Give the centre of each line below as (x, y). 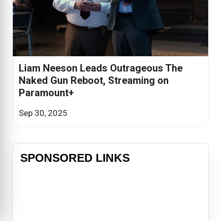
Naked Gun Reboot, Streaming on (94, 81)
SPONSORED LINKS (75, 158)
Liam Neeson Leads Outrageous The (101, 68)
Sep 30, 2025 (43, 113)
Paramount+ (46, 93)
